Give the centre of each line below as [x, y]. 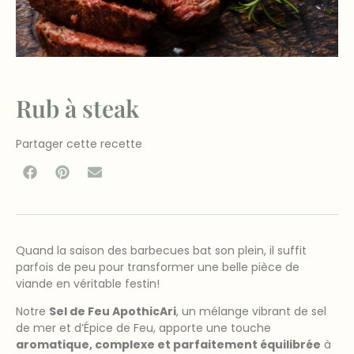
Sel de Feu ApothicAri [113, 312]
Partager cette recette [79, 144]
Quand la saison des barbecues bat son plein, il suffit [161, 250]
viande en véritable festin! [88, 283]
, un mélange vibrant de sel [251, 312]
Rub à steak [77, 109]
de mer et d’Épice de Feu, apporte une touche [143, 328]
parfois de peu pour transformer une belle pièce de [158, 267]
